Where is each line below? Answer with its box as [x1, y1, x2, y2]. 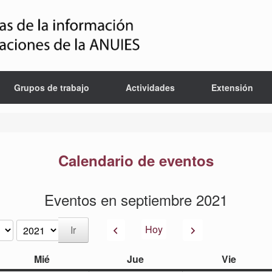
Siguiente [186, 222, 227, 236]
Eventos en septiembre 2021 [44, 189, 228, 210]
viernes [236, 251, 270, 265]
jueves [143, 251, 174, 265]
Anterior [121, 222, 155, 236]
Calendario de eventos [58, 150, 214, 171]
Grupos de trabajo [13, 81, 89, 93]
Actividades [125, 81, 175, 93]
